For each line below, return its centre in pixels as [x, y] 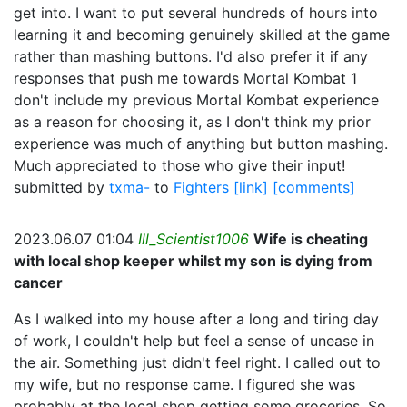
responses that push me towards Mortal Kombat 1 [185, 78]
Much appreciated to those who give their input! [179, 165]
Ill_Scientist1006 [194, 239]
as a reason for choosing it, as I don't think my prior [192, 122]
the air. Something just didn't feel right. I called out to [197, 362]
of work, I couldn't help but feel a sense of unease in [194, 341]
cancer [38, 283]
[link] [251, 187]
